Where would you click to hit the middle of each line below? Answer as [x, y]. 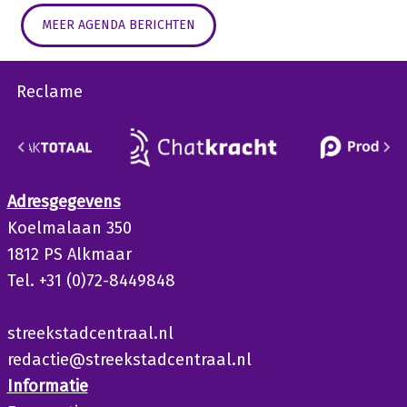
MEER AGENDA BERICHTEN [118, 25]
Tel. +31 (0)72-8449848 [91, 281]
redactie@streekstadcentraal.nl [129, 360]
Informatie [47, 386]
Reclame [49, 92]
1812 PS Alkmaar [69, 254]
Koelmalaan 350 [69, 228]
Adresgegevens [64, 202]
